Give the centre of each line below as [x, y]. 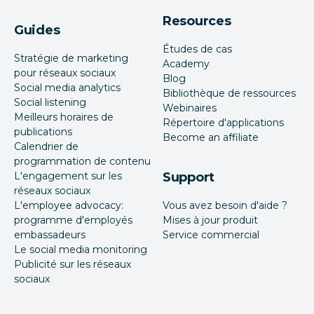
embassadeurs [50, 234]
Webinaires [190, 108]
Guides [37, 30]
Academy [186, 63]
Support [189, 177]
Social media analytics [67, 87]
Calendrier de [46, 146]
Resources [197, 21]
